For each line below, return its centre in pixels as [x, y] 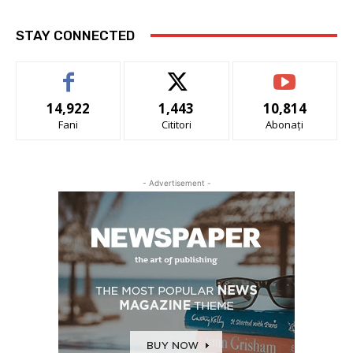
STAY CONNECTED [75, 35]
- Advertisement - [176, 182]
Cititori [176, 124]
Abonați [285, 124]
